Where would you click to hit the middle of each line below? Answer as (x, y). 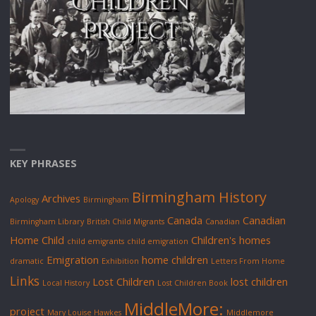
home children (175, 260)
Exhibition (121, 261)
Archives (61, 198)
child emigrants (96, 241)
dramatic (27, 261)
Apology (25, 200)
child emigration (158, 241)
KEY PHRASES (44, 163)
